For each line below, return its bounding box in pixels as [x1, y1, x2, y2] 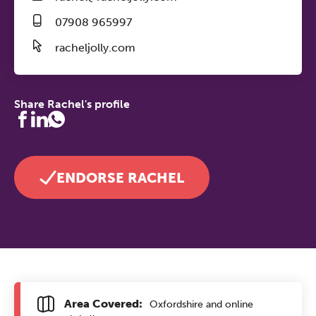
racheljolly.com [55, 41, 135, 54]
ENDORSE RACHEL [56, 169, 184, 186]
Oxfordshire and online [147, 298, 253, 310]
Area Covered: [64, 297, 142, 310]
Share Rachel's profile [14, 97, 130, 111]
